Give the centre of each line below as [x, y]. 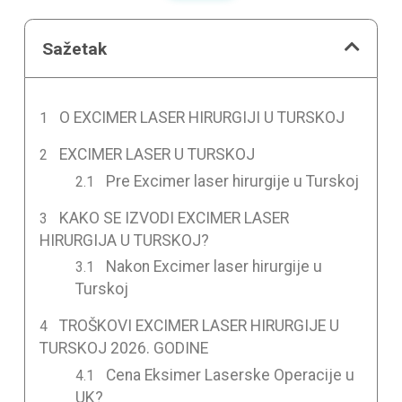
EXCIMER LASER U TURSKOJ [157, 154]
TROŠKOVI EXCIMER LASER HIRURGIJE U [200, 326]
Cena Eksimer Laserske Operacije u [231, 376]
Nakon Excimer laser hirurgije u [214, 267]
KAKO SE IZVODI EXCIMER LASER [175, 218]
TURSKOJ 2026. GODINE [123, 349]
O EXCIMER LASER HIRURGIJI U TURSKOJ [202, 117]
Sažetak [75, 48]
